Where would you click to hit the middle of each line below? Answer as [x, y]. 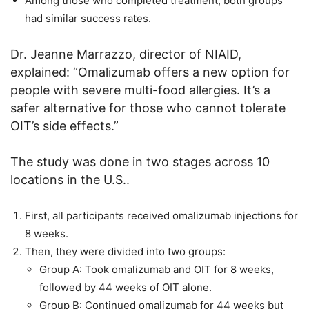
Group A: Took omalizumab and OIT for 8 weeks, [157, 269]
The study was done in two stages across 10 [140, 161]
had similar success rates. [88, 18]
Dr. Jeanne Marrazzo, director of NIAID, [126, 54]
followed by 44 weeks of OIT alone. [126, 287]
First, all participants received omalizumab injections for [161, 215]
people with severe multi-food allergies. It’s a [140, 90]
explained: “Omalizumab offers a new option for [150, 72]
